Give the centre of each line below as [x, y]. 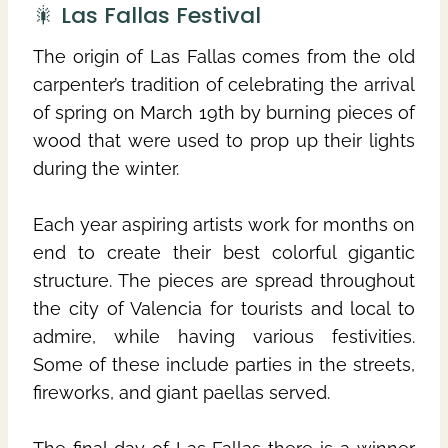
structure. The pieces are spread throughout [224, 280]
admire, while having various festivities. [224, 336]
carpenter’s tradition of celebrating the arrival [224, 84]
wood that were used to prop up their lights [224, 140]
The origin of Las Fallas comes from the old [224, 56]
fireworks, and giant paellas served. [181, 392]
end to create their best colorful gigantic [224, 252]
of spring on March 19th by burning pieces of [224, 112]
